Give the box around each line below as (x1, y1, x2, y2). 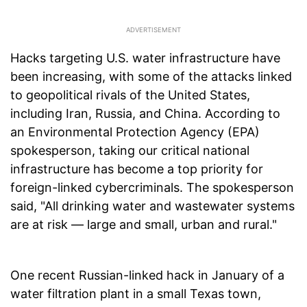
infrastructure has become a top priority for (10, 162, 263, 177)
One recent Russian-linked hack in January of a (10, 268, 284, 283)
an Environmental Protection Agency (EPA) (10, 125, 260, 140)
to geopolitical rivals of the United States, (10, 88, 250, 103)
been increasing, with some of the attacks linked (10, 69, 292, 84)
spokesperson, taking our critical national (10, 143, 249, 158)
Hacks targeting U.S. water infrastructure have (10, 51, 280, 66)
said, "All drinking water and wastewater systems (10, 199, 295, 214)
